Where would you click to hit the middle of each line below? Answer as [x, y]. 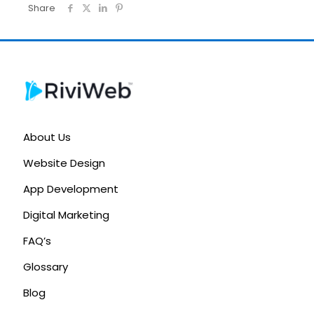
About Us [47, 137]
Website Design [64, 163]
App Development [71, 189]
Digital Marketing [66, 214]
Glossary [46, 266]
